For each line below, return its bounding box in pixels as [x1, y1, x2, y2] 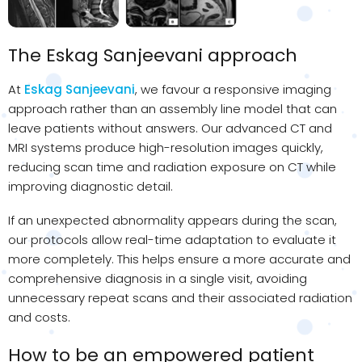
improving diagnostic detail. [8, 177, 173, 195]
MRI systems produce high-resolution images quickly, [8, 138, 323, 156]
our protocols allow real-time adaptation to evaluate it [8, 230, 336, 248]
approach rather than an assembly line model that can [8, 99, 337, 117]
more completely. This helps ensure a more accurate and [8, 250, 351, 267]
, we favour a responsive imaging [135, 80, 331, 98]
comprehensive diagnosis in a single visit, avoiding [8, 269, 307, 287]
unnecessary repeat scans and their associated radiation [8, 288, 352, 306]
